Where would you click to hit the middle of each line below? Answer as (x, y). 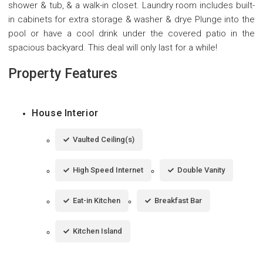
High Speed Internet (108, 170)
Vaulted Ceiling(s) (104, 140)
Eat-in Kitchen (97, 201)
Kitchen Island (97, 231)
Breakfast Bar (178, 201)
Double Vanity (201, 170)
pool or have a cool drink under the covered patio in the (131, 34)
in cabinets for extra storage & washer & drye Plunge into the (131, 20)
